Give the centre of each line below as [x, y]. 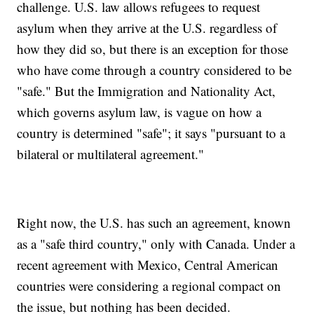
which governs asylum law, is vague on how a [139, 112]
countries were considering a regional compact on [149, 286]
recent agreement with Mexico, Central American [148, 265]
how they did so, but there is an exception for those [153, 49]
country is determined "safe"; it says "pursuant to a [151, 133]
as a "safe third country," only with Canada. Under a [156, 244]
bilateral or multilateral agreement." [111, 154]
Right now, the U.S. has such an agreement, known [154, 223]
